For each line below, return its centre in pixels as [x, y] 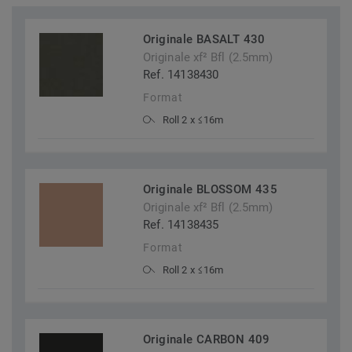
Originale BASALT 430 [204, 40]
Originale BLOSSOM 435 [211, 190]
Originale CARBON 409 [207, 340]
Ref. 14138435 [181, 225]
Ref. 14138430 [181, 75]
